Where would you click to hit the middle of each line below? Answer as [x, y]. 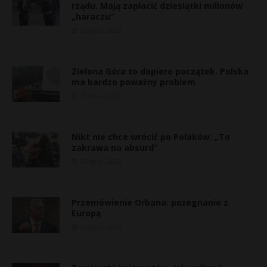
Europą [86, 213]
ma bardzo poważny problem [133, 82]
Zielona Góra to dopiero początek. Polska [160, 71]
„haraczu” [93, 16]
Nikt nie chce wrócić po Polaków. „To [151, 137]
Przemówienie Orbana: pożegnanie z [150, 202]
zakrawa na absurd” [114, 148]
